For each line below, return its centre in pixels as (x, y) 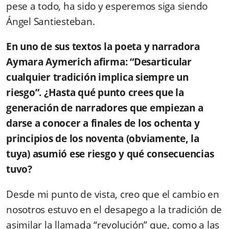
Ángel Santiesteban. (51, 21)
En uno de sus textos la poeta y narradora (103, 46)
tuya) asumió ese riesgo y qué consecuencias (110, 154)
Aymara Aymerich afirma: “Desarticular (99, 62)
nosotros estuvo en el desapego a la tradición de (114, 209)
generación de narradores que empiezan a (105, 108)
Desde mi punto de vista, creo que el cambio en (113, 194)
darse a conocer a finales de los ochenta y (103, 123)
